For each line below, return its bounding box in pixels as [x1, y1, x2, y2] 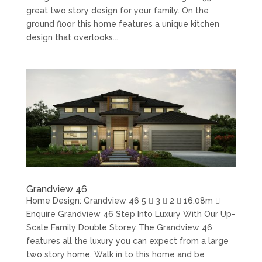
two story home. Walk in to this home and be [26, 250, 205, 260]
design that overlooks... [26, 32, 118, 42]
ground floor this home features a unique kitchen [26, 19, 219, 29]
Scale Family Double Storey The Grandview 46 [26, 223, 212, 233]
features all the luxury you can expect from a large [26, 236, 229, 246]
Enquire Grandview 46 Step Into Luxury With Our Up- [26, 209, 235, 219]
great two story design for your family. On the [26, 5, 209, 15]
